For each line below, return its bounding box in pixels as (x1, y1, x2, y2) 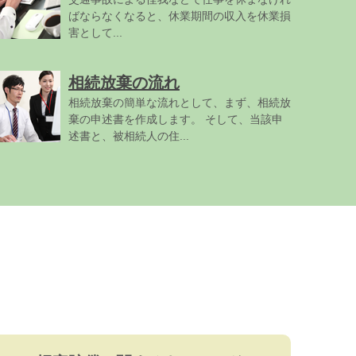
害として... (68, 26, 122, 39)
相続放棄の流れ (68, 74, 180, 91)
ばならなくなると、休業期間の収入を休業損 (68, 10, 291, 22)
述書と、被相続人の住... (68, 130, 189, 142)
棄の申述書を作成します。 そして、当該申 (68, 113, 283, 126)
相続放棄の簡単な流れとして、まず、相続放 (68, 96, 291, 109)
